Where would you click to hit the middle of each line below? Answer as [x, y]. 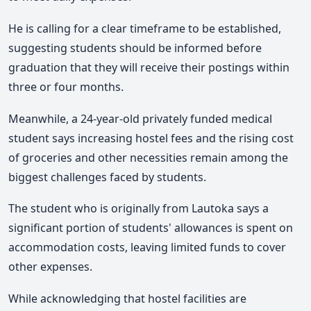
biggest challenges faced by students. [107, 177]
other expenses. [50, 267]
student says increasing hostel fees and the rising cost [151, 138]
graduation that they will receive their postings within [149, 68]
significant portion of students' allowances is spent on [151, 228]
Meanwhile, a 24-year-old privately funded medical [140, 118]
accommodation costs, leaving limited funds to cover [147, 247]
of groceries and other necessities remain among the [148, 157]
